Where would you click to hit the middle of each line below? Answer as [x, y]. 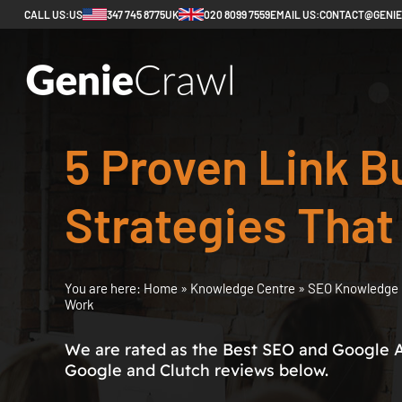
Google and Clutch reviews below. [197, 370]
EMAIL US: [295, 14]
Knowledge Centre [244, 288]
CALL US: [47, 14]
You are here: [104, 288]
